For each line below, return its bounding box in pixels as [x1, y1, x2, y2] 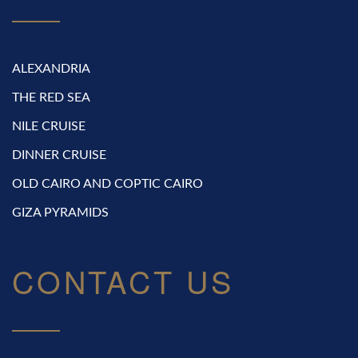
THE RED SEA [12, 91, 90, 105]
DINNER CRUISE [12, 149, 106, 162]
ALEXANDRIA [12, 62, 90, 76]
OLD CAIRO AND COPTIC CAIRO [12, 177, 203, 191]
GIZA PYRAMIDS [12, 206, 109, 220]
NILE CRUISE [12, 120, 86, 133]
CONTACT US [12, 259, 234, 304]
